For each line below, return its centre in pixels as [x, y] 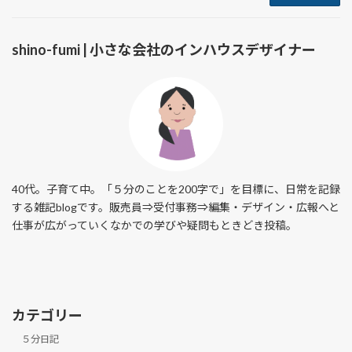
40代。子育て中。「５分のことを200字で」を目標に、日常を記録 [176, 189]
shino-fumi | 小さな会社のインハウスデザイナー [164, 49]
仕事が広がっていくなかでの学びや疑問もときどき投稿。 [154, 225]
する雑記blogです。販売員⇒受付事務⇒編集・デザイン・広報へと [176, 207]
